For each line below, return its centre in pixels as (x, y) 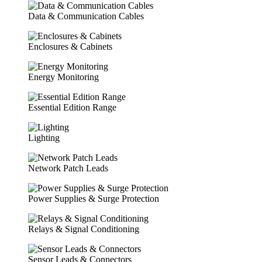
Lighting (44, 138)
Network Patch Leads (68, 168)
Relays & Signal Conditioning (84, 229)
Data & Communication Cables (86, 16)
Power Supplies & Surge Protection (94, 199)
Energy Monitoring (63, 77)
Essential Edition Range (72, 108)
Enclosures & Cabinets (70, 47)
